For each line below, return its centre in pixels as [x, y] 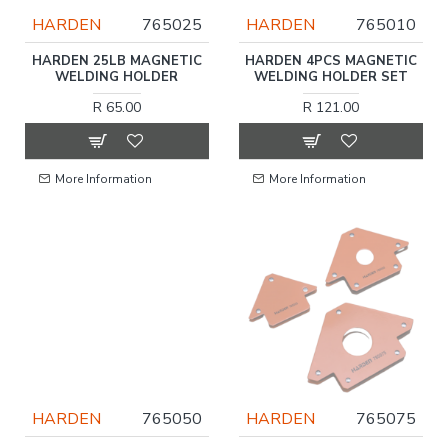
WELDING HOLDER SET [330, 76]
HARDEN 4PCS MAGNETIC [330, 60]
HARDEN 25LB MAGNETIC [116, 60]
